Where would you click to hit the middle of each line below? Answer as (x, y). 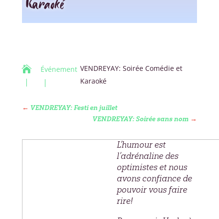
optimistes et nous (152, 167)
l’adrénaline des (147, 156)
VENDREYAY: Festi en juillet (74, 108)
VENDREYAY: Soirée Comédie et (131, 68)
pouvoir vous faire (152, 189)
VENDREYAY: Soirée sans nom (141, 119)
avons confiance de (154, 178)
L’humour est (141, 144)
